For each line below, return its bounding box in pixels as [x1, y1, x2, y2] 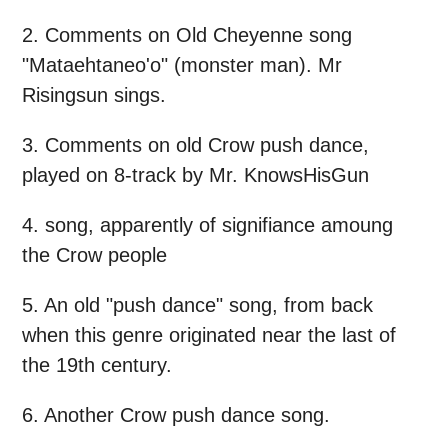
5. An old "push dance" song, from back [22, 294, 373, 317]
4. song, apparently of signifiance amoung [22, 214, 393, 237]
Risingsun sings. [22, 84, 166, 107]
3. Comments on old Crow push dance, [22, 134, 369, 157]
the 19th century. [22, 354, 172, 377]
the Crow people [22, 244, 167, 267]
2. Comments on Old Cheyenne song [22, 24, 352, 47]
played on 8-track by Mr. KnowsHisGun [22, 164, 369, 187]
